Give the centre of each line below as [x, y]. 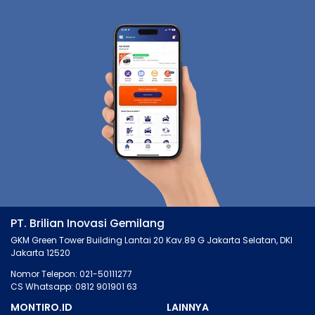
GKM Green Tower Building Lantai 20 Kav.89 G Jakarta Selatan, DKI [152, 240]
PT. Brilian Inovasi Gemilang [88, 224]
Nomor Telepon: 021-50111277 [71, 274]
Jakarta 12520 [40, 253]
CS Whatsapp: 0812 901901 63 [74, 287]
